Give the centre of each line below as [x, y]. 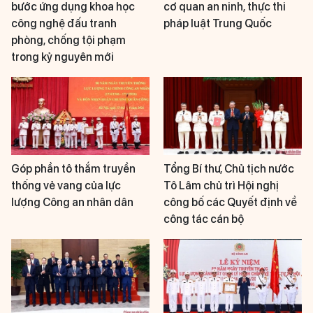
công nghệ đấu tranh [64, 24]
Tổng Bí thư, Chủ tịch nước [229, 168]
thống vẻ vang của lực [66, 185]
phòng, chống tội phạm [68, 41]
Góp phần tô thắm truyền [73, 168]
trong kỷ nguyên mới [63, 57]
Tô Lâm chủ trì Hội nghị [221, 185]
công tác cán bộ [204, 219]
